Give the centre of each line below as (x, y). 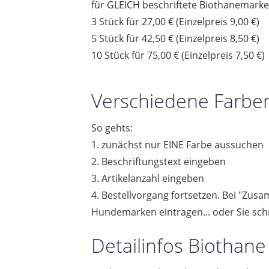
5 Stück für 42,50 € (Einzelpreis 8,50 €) (175, 39)
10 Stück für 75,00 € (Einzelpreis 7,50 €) (178, 56)
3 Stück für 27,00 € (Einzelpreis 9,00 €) (175, 22)
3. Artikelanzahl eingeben (148, 179)
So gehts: (112, 128)
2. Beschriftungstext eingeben (159, 162)
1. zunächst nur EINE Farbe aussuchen (177, 145)
